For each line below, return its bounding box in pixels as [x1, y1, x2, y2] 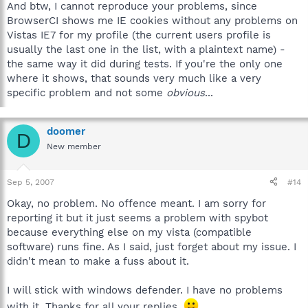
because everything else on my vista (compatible [7, 225, 252, 239]
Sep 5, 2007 [7, 177, 54, 187]
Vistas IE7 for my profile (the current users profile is [7, 29, 271, 41]
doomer [47, 125, 85, 137]
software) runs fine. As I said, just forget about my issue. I [7, 240, 296, 253]
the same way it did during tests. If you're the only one [7, 58, 283, 70]
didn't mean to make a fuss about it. [7, 254, 189, 267]
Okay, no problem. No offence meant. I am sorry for [7, 197, 266, 210]
